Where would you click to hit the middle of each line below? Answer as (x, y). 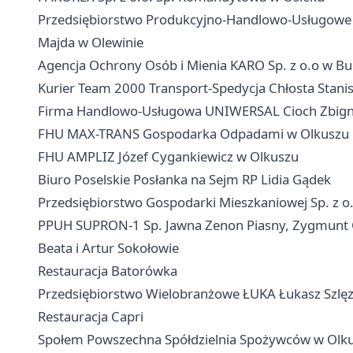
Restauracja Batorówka (108, 271)
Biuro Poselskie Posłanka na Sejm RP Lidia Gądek (184, 179)
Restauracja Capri (91, 316)
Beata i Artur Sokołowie (108, 248)
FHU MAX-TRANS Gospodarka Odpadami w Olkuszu (193, 134)
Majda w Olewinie (91, 42)
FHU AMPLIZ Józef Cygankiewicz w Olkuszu (168, 156)
